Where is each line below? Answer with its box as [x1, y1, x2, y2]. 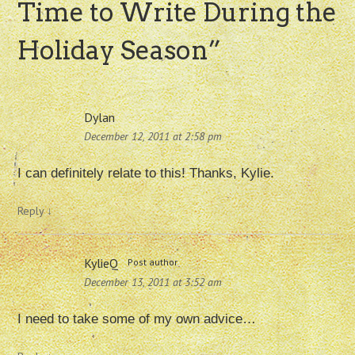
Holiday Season [17, 35, 209, 67]
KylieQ [84, 255, 119, 272]
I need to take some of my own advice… [17, 311, 257, 327]
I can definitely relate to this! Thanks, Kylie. [17, 166, 275, 181]
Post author [128, 256, 178, 269]
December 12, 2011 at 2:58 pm [84, 129, 223, 144]
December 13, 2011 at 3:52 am [84, 275, 223, 290]
